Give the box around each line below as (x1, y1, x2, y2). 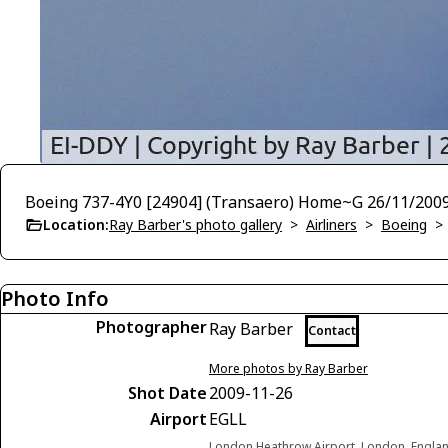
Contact (308, 322, 356, 339)
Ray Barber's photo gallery (109, 215, 282, 234)
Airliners (306, 215, 357, 234)
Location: (43, 215, 109, 234)
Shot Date (128, 382, 207, 404)
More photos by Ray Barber (209, 360, 368, 377)
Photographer (96, 316, 207, 338)
